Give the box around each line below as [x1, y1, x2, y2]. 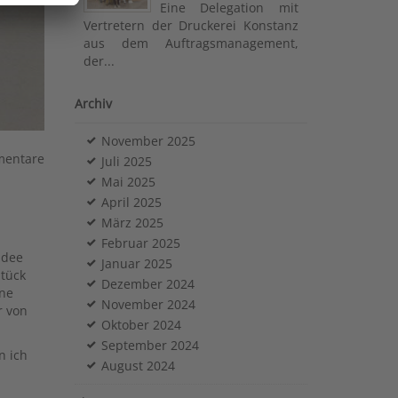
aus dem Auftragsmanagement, [83, 34, 298, 52]
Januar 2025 [100, 254, 172, 272]
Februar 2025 [100, 234, 180, 251]
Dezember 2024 [100, 275, 195, 292]
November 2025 [100, 131, 195, 149]
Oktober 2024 [100, 315, 181, 333]
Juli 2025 [100, 152, 152, 170]
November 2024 [100, 295, 195, 313]
